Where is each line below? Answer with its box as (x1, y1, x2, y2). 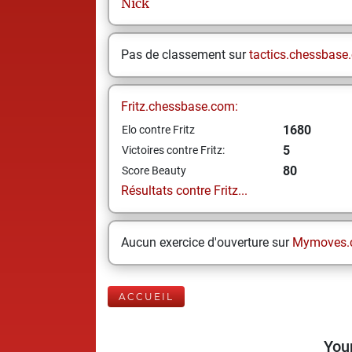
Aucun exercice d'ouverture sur (121, 235, 292, 250)
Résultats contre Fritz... (121, 183, 247, 198)
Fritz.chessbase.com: (121, 99, 238, 114)
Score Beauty (122, 164, 186, 177)
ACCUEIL (119, 291, 174, 302)
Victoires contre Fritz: (122, 144, 225, 156)
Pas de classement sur (121, 47, 249, 62)
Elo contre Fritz (122, 123, 195, 136)
